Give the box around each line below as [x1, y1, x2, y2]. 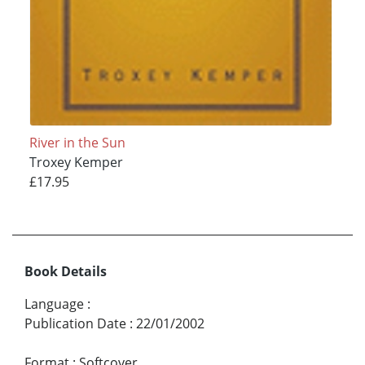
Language [24, 294, 84, 313]
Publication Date [24, 314, 126, 332]
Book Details [24, 262, 107, 280]
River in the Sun [29, 133, 125, 152]
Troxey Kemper [29, 152, 123, 171]
